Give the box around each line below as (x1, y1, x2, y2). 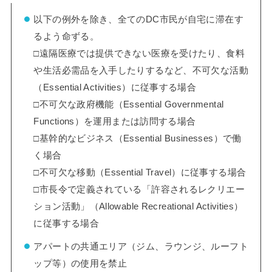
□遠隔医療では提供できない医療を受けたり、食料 (33, 49, 245, 59)
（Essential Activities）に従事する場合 (33, 83, 197, 93)
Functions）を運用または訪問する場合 (33, 117, 196, 127)
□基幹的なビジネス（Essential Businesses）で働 (33, 134, 242, 144)
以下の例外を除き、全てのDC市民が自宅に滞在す (33, 15, 243, 25)
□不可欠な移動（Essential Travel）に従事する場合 (33, 168, 246, 178)
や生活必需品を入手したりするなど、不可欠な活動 (33, 66, 248, 76)
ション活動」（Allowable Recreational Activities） (33, 202, 243, 212)
